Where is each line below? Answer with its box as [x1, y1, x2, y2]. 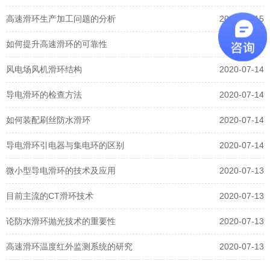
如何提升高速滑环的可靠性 [6, 39, 107, 49]
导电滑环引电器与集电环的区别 [6, 140, 124, 150]
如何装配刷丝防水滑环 [6, 115, 90, 125]
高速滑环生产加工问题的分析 [6, 13, 116, 24]
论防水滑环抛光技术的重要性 [6, 216, 116, 226]
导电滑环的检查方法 [6, 89, 82, 99]
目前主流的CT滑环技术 [6, 190, 93, 201]
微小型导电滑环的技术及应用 [6, 165, 116, 175]
